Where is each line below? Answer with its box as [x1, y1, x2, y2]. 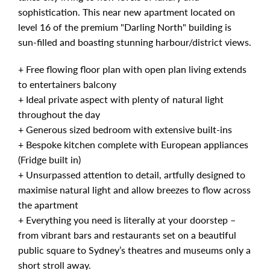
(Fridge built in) [18, 154, 81, 165]
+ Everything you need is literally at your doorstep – [18, 214, 236, 225]
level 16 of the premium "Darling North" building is [18, 21, 231, 33]
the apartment [18, 199, 78, 210]
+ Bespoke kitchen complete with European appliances [18, 139, 248, 150]
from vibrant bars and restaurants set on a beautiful [18, 229, 236, 240]
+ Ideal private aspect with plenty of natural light [18, 93, 224, 105]
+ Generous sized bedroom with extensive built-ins [18, 124, 232, 135]
